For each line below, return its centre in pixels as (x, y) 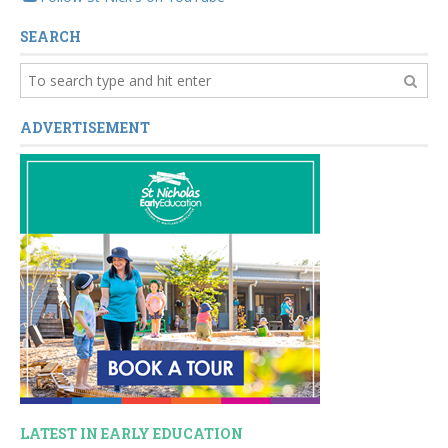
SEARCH (50, 37)
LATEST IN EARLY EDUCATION (131, 434)
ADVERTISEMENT (85, 128)
